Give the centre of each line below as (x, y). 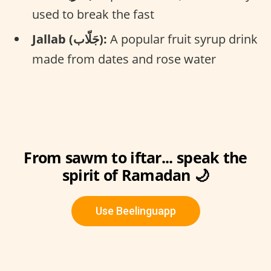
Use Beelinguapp (135, 211)
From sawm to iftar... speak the (135, 157)
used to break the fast (93, 14)
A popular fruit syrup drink (182, 39)
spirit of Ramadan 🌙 (135, 175)
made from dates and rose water (124, 59)
